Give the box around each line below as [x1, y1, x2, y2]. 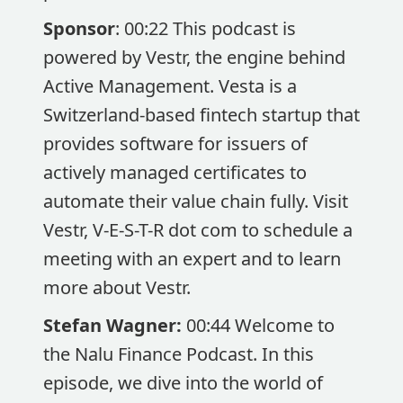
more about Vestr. [43, 275, 191, 300]
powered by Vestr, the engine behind [43, 45, 345, 69]
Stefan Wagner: [43, 313, 186, 337]
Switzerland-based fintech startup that [43, 103, 360, 127]
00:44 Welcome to [186, 313, 335, 337]
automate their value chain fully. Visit [43, 189, 348, 213]
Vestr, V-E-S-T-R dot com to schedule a [43, 218, 353, 242]
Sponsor [43, 16, 115, 40]
